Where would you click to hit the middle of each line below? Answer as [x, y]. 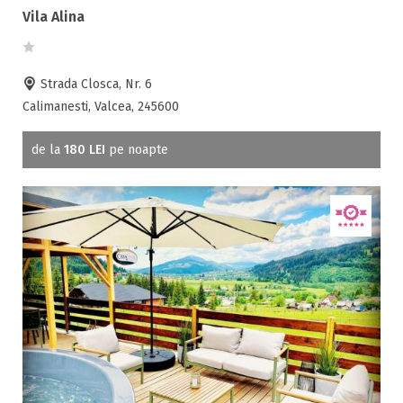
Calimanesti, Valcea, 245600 [101, 107]
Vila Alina [54, 17]
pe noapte [137, 150]
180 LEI [85, 150]
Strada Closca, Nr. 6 [94, 85]
